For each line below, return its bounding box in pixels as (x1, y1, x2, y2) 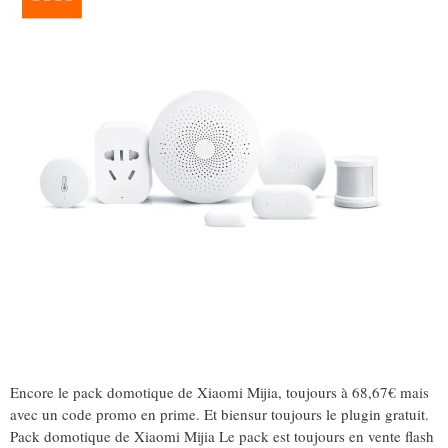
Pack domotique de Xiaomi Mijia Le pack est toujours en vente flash (10, 425, 434, 446)
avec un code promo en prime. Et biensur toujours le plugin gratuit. (10, 403, 429, 424)
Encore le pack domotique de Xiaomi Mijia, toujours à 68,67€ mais (10, 381, 429, 402)
